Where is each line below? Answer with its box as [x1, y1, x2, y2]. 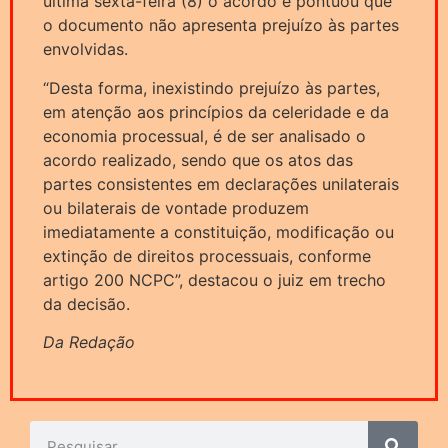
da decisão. [43, 293, 130, 314]
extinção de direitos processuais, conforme [43, 245, 371, 266]
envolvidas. [43, 39, 128, 60]
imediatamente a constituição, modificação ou [43, 221, 394, 242]
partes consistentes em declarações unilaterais [43, 173, 399, 194]
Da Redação [43, 331, 135, 352]
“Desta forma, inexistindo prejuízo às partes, [43, 77, 380, 98]
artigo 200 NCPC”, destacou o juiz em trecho [43, 269, 386, 290]
